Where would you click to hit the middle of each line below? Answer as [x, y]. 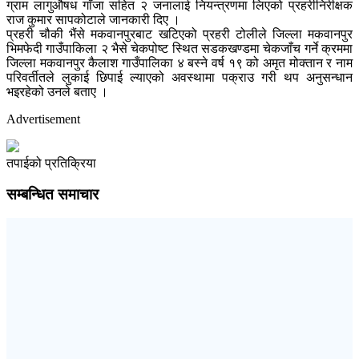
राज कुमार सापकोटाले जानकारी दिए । [93, 19]
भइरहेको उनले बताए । [57, 91]
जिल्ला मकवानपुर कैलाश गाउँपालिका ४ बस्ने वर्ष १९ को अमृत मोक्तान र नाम [179, 63]
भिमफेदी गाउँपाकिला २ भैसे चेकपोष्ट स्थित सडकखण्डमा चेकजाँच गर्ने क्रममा [179, 48]
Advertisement [43, 119]
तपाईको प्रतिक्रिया [51, 163]
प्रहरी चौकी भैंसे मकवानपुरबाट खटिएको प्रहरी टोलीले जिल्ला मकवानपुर [179, 34]
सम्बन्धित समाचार [52, 194]
